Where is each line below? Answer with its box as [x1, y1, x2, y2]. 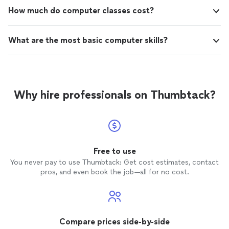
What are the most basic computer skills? [8, 35, 168, 45]
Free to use [93, 146, 136, 156]
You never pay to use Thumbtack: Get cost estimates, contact [10, 158, 219, 167]
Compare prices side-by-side [59, 217, 170, 226]
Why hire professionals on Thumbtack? [13, 88, 216, 102]
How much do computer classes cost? [8, 6, 154, 15]
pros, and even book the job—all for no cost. [40, 168, 189, 176]
